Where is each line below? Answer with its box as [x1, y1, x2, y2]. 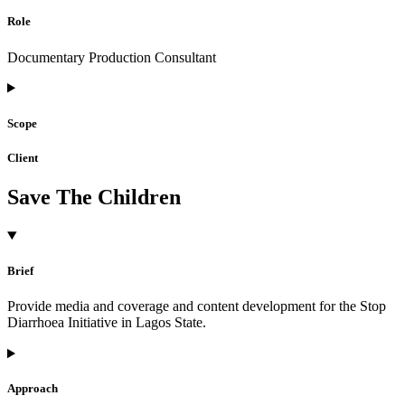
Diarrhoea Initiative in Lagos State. [7, 315, 206, 331]
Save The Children [7, 185, 181, 210]
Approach [7, 381, 58, 396]
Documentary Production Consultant [7, 49, 216, 65]
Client [7, 150, 38, 165]
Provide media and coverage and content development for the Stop [7, 298, 386, 315]
